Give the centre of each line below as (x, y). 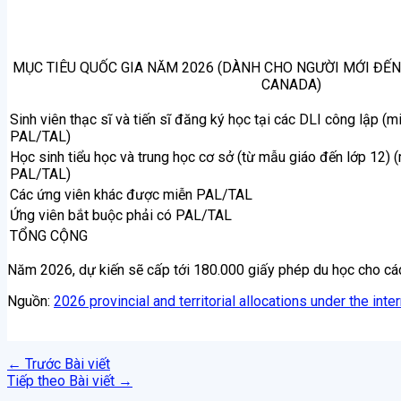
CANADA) (291, 84)
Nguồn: (30, 301)
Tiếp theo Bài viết (63, 380)
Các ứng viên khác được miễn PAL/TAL (131, 194)
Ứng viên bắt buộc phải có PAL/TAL (121, 215)
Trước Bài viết (66, 363)
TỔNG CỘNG (49, 235)
